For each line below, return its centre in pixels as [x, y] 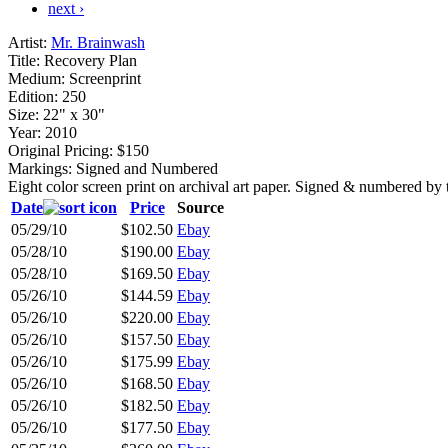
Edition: [33, 96]
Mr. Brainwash [98, 42]
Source [200, 207]
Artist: [27, 42]
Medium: [36, 78]
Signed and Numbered [147, 168]
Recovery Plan [90, 60]
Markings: [40, 168]
